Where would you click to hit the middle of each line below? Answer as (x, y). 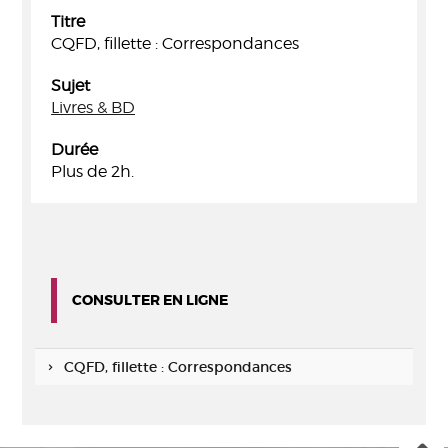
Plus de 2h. (92, 171)
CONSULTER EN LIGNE (150, 299)
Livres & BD (93, 107)
